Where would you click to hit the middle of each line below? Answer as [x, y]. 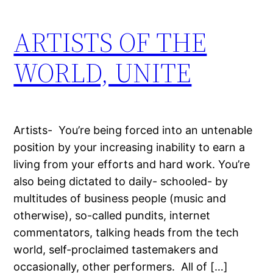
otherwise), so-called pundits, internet [112, 215]
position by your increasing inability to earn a [129, 147]
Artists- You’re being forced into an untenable [133, 130]
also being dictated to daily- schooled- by [121, 181]
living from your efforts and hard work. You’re [132, 164]
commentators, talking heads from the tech [126, 232]
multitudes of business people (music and [120, 198]
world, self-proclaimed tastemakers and [116, 249]
